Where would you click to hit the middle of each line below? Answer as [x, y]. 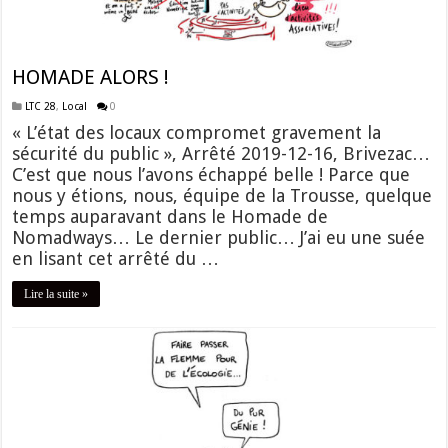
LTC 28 [41, 105]
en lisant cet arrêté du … [116, 258]
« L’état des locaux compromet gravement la [197, 132]
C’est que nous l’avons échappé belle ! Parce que [211, 174]
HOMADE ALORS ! [91, 76]
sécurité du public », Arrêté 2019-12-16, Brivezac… [221, 153]
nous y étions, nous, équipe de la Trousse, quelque [222, 195]
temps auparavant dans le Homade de [170, 216]
